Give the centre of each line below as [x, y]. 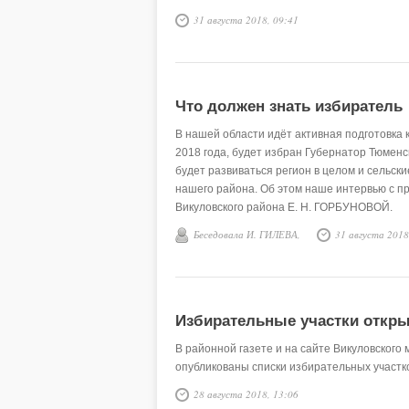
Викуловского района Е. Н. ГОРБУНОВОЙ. [284, 207]
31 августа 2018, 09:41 [246, 20]
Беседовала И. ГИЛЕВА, [247, 234]
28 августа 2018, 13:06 [246, 394]
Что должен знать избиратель [289, 106]
